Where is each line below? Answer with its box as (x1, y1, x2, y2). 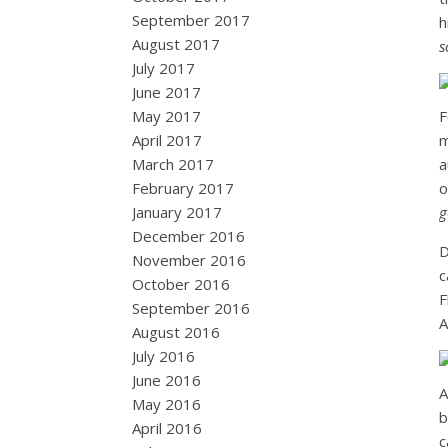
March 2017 (132, 154, 214, 174)
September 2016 (132, 298, 250, 318)
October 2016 (132, 274, 230, 294)
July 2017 (132, 58, 195, 78)
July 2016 (132, 346, 195, 366)
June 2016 (132, 370, 201, 390)
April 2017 (132, 130, 202, 150)
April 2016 (132, 418, 202, 438)
